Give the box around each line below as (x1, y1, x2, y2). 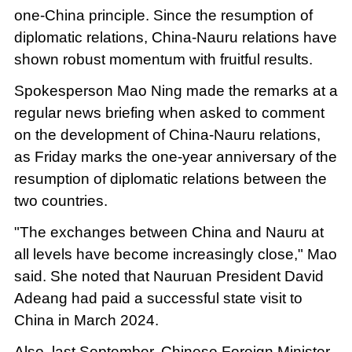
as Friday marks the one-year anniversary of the (13, 148, 337, 166)
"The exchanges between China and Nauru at (13, 224, 324, 241)
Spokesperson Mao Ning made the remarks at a (13, 82, 338, 100)
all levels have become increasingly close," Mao (13, 246, 337, 263)
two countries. (13, 192, 108, 210)
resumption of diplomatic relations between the (13, 170, 327, 188)
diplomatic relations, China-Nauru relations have (13, 29, 337, 46)
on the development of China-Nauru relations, (13, 126, 321, 144)
